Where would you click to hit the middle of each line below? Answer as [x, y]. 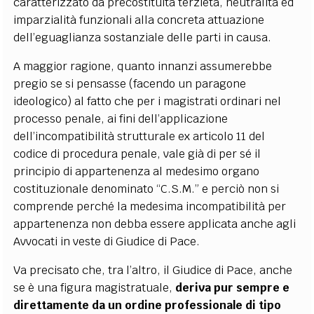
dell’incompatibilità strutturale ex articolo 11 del [139, 136]
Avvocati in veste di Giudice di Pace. [107, 241]
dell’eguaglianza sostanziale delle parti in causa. [143, 37]
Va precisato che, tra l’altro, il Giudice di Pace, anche [153, 270]
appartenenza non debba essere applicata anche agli [155, 224]
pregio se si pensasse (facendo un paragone [130, 83]
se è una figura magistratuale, [95, 287]
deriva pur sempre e [233, 287]
